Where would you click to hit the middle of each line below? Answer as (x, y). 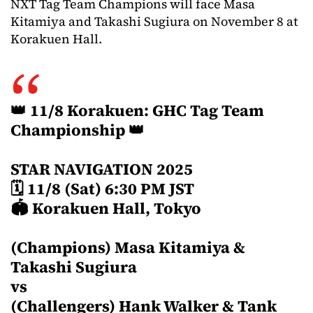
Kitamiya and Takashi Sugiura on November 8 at (154, 21)
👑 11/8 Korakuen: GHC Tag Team (137, 110)
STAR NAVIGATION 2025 (102, 169)
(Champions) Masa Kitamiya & (128, 247)
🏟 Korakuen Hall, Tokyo (106, 208)
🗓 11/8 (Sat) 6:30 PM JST (102, 189)
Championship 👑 (78, 130)
